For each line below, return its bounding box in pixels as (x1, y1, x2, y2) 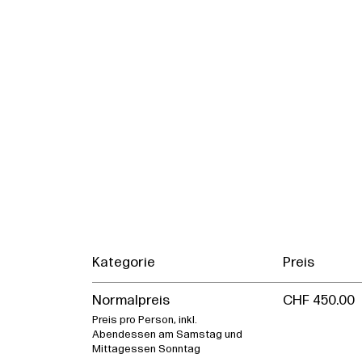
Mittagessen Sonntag (92, 344, 200, 356)
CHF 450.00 (283, 294, 356, 309)
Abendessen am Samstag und (92, 330, 242, 341)
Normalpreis (92, 294, 170, 309)
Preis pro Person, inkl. (92, 315, 197, 326)
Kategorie (92, 255, 155, 270)
